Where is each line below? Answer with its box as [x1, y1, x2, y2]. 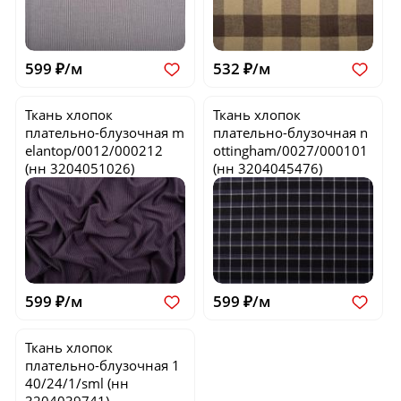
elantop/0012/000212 [25, 141, 164, 160]
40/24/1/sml [25, 374, 105, 393]
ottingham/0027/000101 [213, 141, 369, 160]
